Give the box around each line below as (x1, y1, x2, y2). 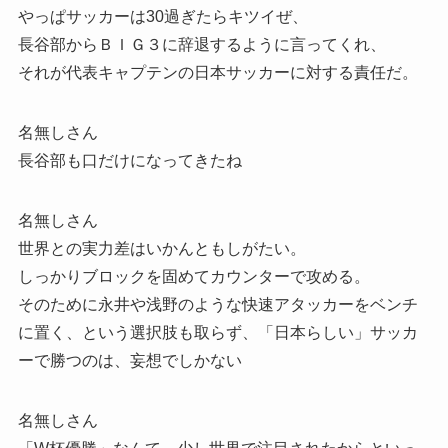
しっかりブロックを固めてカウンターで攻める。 (17, 267, 370, 285)
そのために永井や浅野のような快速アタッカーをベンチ (17, 295, 418, 313)
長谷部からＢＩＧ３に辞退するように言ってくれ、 (17, 35, 386, 53)
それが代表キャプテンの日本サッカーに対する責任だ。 (17, 63, 418, 81)
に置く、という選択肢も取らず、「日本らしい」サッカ (17, 323, 418, 341)
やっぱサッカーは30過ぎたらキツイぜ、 (17, 7, 308, 25)
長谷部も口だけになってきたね (17, 151, 242, 169)
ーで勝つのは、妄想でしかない (17, 351, 242, 369)
